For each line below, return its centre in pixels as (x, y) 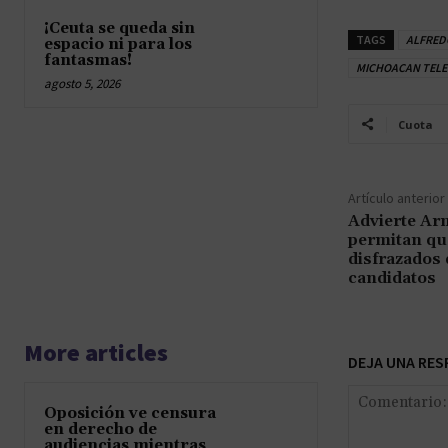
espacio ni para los (118, 44)
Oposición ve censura (130, 413)
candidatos (391, 277)
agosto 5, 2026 (82, 83)
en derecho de (100, 429)
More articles (96, 352)
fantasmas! (88, 60)
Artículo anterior (396, 197)
